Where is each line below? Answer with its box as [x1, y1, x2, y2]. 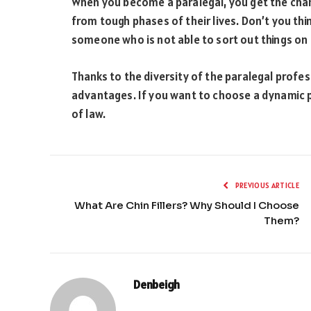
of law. [72, 106, 108, 121]
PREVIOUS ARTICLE [233, 180, 299, 190]
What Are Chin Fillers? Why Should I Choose [74, 198, 299, 212]
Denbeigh [133, 276, 180, 292]
